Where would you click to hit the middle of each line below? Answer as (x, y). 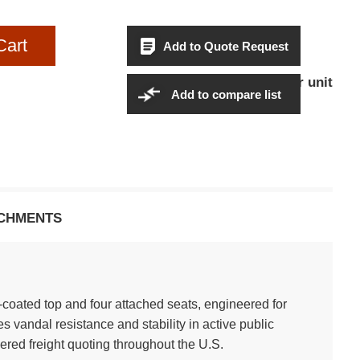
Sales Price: (180, 82)
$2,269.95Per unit (278, 82)
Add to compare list (226, 94)
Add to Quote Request (226, 46)
